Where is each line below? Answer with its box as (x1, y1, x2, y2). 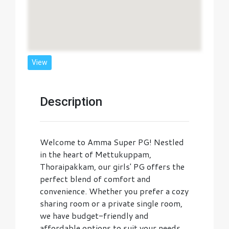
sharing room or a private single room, (40, 197, 182, 209)
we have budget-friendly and (40, 210, 149, 221)
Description (40, 95, 102, 109)
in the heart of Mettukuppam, (40, 148, 151, 160)
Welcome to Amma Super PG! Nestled (40, 136, 184, 148)
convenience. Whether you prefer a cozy (40, 185, 189, 197)
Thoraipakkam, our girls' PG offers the (40, 161, 185, 172)
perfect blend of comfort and (40, 173, 151, 185)
